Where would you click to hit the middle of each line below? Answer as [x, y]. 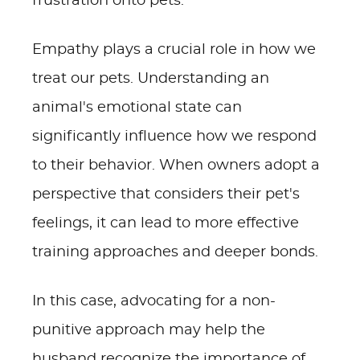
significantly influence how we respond [174, 137]
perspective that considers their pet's [166, 194]
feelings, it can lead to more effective [166, 223]
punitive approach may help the [149, 330]
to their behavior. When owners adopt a [176, 166]
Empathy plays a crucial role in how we [174, 50]
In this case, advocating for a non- [154, 301]
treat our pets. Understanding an [151, 79]
